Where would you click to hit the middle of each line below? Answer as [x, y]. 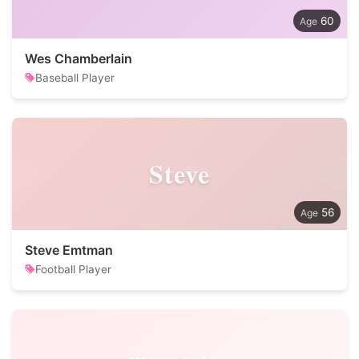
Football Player [73, 269]
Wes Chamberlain [79, 58]
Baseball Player [75, 78]
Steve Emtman [69, 250]
